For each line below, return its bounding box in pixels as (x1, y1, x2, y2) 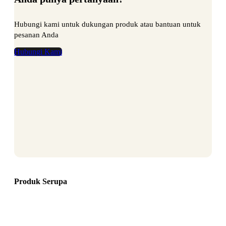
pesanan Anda (14, 30, 59, 39)
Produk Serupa (14, 177, 67, 186)
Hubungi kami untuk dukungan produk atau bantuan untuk (14, 19, 201, 28)
